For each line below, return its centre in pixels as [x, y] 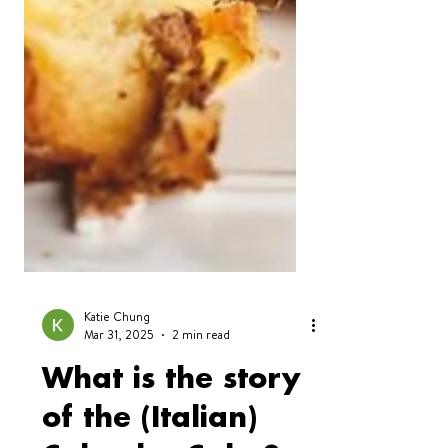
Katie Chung [117, 376]
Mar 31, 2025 [119, 394]
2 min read [201, 394]
